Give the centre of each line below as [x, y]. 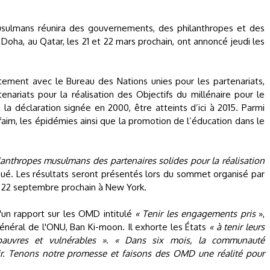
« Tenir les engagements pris [197, 214]
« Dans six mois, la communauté [190, 240]
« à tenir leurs [237, 227]
